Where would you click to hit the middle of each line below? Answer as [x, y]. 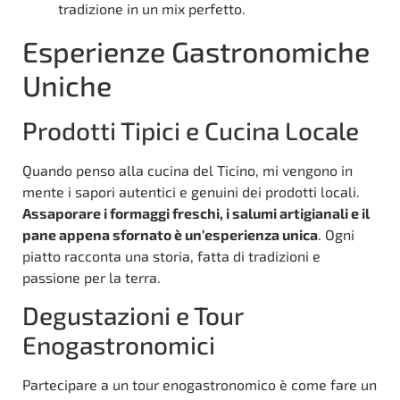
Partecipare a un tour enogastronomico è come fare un [200, 385]
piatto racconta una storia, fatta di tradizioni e [171, 255]
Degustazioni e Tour [133, 316]
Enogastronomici [119, 345]
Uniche [67, 84]
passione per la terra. [92, 277]
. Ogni [336, 234]
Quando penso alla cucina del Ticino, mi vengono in [187, 170]
